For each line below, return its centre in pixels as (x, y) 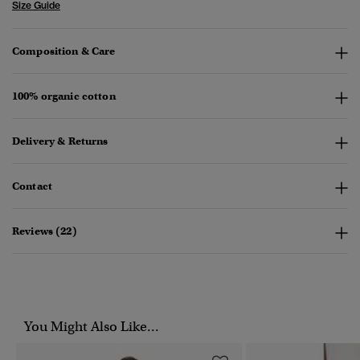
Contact (32, 186)
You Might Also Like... (92, 327)
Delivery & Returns (60, 141)
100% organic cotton (64, 96)
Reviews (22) (45, 231)
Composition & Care (64, 51)
